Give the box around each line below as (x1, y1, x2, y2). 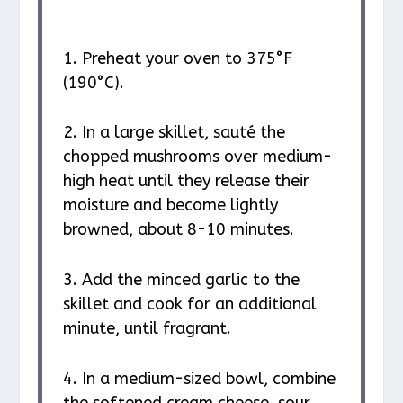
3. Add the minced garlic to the (62, 270, 300, 291)
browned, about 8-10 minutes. (62, 219, 294, 240)
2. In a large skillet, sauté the (62, 122, 285, 143)
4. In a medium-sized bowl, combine (62, 368, 336, 389)
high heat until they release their (62, 171, 309, 192)
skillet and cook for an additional (62, 294, 317, 315)
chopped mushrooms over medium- (62, 147, 332, 167)
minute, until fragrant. (62, 318, 231, 339)
